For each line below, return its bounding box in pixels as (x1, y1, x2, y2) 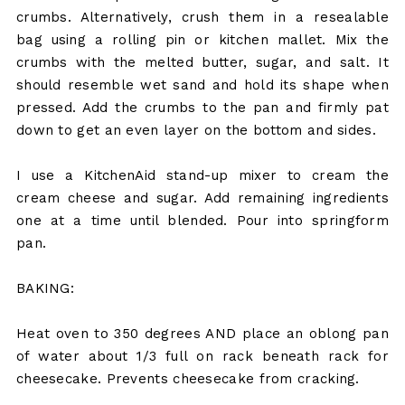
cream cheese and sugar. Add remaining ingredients (15, 190, 390, 207)
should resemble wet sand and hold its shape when (15, 77, 390, 94)
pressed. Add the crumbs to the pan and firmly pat (15, 99, 390, 117)
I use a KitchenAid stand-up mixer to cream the (15, 167, 390, 184)
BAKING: (15, 280, 75, 297)
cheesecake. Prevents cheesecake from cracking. (15, 371, 360, 388)
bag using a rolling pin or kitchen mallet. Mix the (15, 32, 390, 49)
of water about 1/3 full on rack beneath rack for (15, 348, 390, 365)
